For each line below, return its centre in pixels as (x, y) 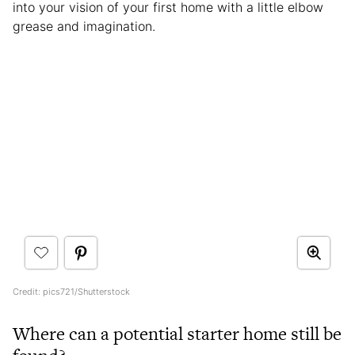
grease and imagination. (84, 27)
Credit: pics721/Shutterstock (71, 291)
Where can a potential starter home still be (177, 333)
